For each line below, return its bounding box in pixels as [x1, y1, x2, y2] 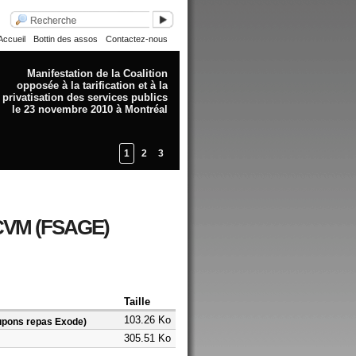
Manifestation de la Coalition [27, 68, 168, 79]
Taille [124, 296, 150, 308]
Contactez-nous [106, 34, 168, 44]
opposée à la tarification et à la [17, 79, 168, 91]
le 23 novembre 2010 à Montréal [12, 103, 168, 115]
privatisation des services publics [2, 91, 168, 103]
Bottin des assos [33, 34, 98, 44]
